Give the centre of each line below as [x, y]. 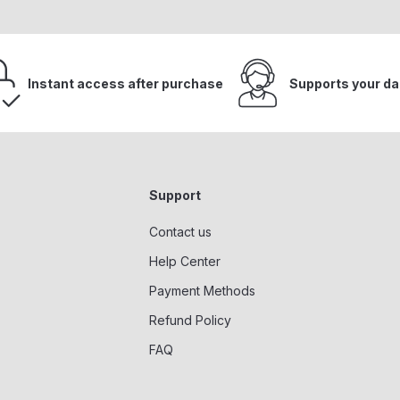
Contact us [180, 232]
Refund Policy [190, 320]
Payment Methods [202, 291]
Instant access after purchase [125, 83]
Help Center [184, 261]
